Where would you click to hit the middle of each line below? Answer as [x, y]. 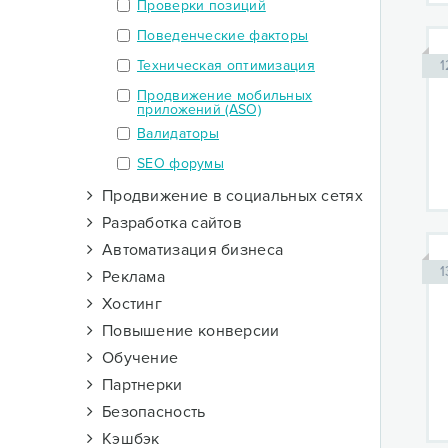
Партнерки [138, 385]
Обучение [136, 358]
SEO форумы [180, 163]
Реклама [129, 277]
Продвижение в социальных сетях [228, 196]
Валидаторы [178, 133]
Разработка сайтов [168, 223]
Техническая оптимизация [226, 65]
